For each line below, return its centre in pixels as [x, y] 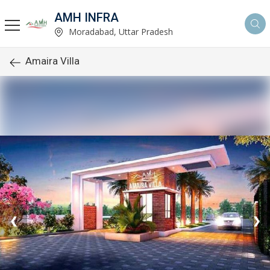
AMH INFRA [86, 17]
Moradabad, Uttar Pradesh [120, 31]
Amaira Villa [52, 61]
